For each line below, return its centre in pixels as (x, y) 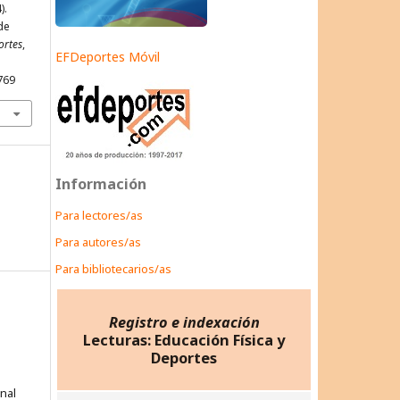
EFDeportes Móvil (108, 57)
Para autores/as (98, 242)
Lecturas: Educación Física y (184, 340)
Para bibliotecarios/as (113, 269)
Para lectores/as (99, 216)
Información (101, 184)
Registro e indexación (184, 322)
